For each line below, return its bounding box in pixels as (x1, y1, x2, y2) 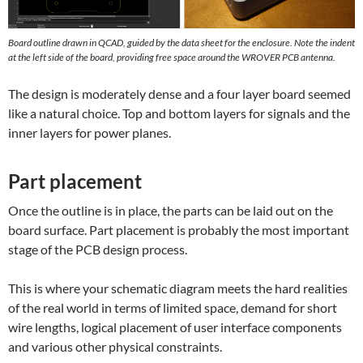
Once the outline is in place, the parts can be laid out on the (8, 203, 333, 219)
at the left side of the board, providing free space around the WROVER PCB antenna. (8, 51, 335, 64)
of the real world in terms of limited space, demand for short (8, 300, 337, 316)
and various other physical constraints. (8, 339, 222, 355)
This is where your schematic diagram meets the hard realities (8, 280, 348, 297)
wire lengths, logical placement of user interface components (8, 319, 342, 335)
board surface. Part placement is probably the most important (8, 222, 349, 238)
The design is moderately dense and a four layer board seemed (8, 86, 351, 102)
